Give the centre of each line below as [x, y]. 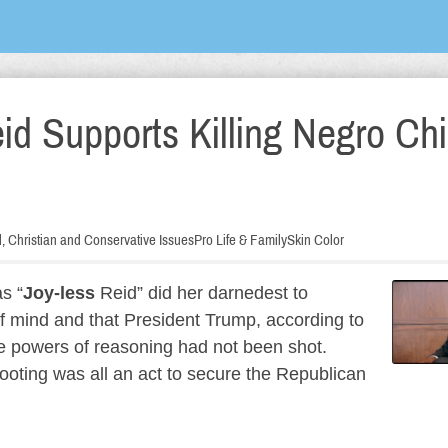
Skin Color [315, 240]
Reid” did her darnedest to [201, 293]
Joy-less [59, 293]
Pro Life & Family [240, 240]
